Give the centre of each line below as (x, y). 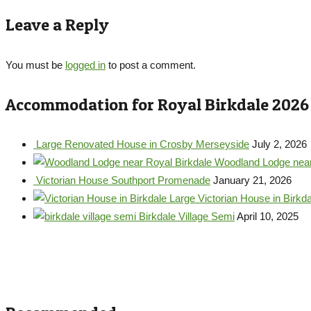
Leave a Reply (57, 25)
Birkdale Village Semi (187, 216)
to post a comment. (151, 65)
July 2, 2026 (279, 144)
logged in (85, 65)
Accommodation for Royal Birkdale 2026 (157, 104)
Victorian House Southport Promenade (123, 180)
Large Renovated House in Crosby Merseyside (143, 144)
